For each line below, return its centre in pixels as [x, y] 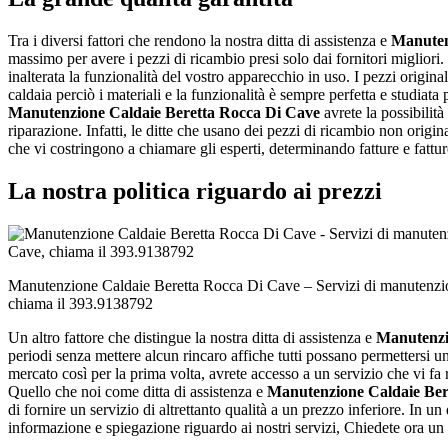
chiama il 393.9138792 [80, 303]
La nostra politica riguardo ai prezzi [195, 190]
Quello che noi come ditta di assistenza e [137, 391]
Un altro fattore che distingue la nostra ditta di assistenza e [192, 337]
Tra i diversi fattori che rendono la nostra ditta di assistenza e [199, 40]
